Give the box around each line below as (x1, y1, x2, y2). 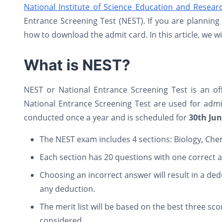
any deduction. (40, 183, 95, 194)
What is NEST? (24, 56, 130, 74)
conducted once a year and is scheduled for (24, 112, 189, 123)
